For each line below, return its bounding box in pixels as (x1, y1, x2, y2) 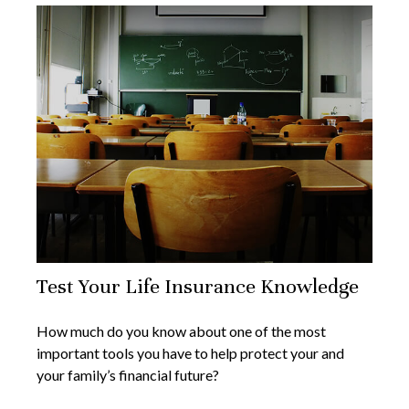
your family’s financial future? (37, 366, 219, 384)
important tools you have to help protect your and (37, 344, 344, 362)
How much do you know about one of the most (37, 322, 326, 341)
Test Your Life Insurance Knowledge (37, 274, 359, 299)
